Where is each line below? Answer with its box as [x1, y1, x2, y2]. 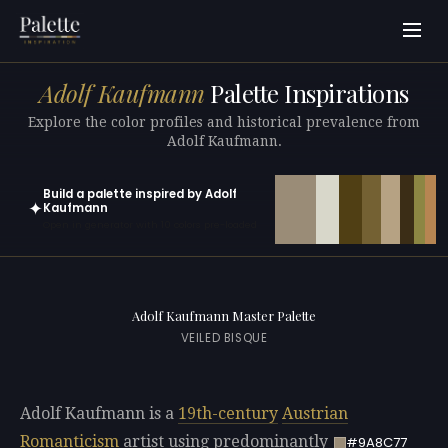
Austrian [282, 404, 348, 424]
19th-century [178, 404, 278, 424]
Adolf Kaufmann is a [20, 404, 178, 424]
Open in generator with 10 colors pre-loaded [43, 218, 257, 232]
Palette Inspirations [204, 77, 409, 110]
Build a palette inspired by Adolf [43, 185, 237, 202]
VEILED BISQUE [180, 330, 268, 347]
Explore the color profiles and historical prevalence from [28, 113, 420, 130]
